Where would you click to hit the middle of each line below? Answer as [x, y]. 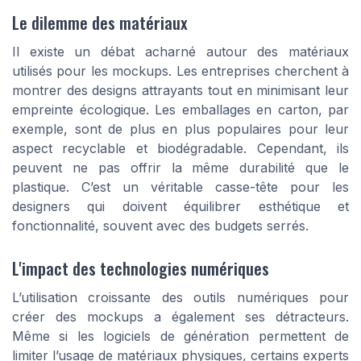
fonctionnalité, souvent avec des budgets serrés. [160, 226]
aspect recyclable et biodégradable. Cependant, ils [180, 149]
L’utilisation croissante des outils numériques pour [180, 298]
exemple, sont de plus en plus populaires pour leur [180, 129]
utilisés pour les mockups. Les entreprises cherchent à [180, 71]
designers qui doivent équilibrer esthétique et [180, 207]
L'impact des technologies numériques [141, 268]
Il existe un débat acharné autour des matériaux [180, 52]
